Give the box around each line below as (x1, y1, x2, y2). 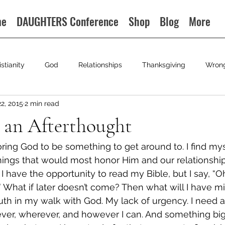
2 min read (25, 99, 59, 107)
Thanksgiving (142, 60, 185, 69)
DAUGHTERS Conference (17, 13, 119, 29)
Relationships (78, 60, 122, 69)
